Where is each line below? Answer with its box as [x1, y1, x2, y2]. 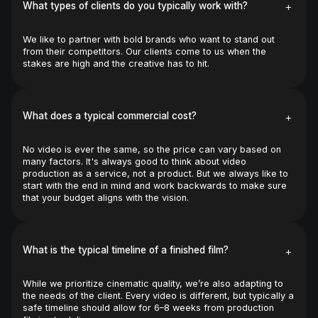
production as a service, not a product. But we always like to [23, 168, 288, 179]
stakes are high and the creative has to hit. [23, 57, 209, 69]
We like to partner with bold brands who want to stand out [23, 33, 275, 45]
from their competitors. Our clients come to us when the [23, 45, 266, 57]
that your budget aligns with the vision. [23, 192, 189, 203]
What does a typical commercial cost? [23, 110, 197, 122]
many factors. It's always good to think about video [23, 155, 246, 167]
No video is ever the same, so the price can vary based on [23, 143, 281, 155]
